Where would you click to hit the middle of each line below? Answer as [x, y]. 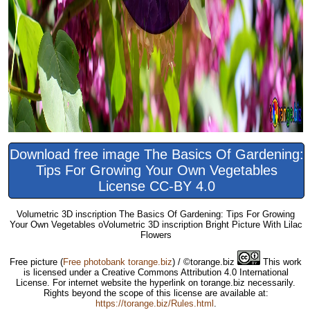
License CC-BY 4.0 [156, 186]
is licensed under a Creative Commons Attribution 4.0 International [156, 273]
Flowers [156, 235]
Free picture [35, 262]
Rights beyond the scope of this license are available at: [156, 293]
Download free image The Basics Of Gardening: [156, 155]
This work [281, 262]
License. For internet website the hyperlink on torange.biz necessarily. [156, 283]
